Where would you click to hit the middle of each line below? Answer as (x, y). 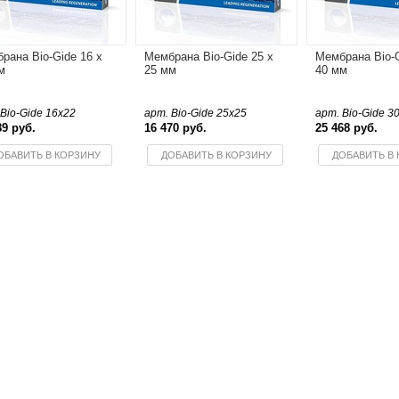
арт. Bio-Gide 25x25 (195, 113)
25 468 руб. (346, 128)
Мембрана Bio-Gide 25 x (208, 57)
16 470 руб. (175, 128)
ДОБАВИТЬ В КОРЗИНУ (216, 155)
